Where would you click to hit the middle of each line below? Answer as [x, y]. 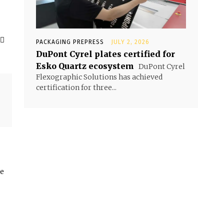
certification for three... [76, 88]
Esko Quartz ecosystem [85, 66]
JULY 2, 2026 [130, 42]
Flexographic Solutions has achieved [99, 77]
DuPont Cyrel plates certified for [105, 54]
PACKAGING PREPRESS [70, 42]
